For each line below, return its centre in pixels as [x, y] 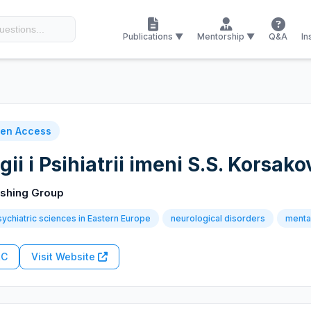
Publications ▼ [153, 36]
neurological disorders [218, 218]
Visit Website [65, 257]
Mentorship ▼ [226, 36]
